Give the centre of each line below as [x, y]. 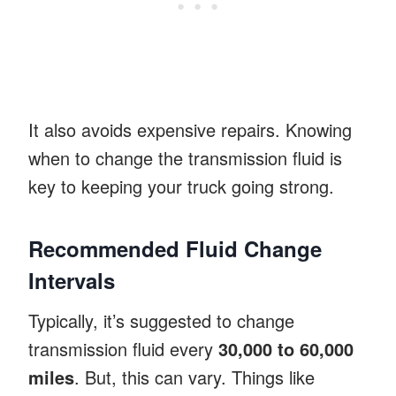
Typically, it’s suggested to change [161, 320]
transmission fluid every [123, 348]
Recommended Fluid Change [175, 248]
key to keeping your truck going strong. [181, 186]
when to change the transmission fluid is [185, 157]
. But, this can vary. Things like [194, 377]
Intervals [72, 280]
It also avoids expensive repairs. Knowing [190, 129]
